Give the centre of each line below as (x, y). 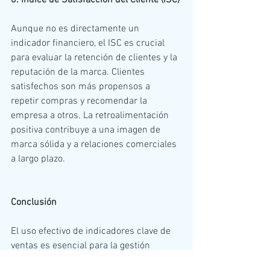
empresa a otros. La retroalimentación (91, 115)
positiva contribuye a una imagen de (87, 130)
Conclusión (34, 202)
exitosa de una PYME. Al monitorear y (89, 260)
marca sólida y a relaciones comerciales (95, 144)
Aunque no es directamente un (76, 29)
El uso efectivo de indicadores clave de (92, 231)
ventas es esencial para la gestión (82, 246)
